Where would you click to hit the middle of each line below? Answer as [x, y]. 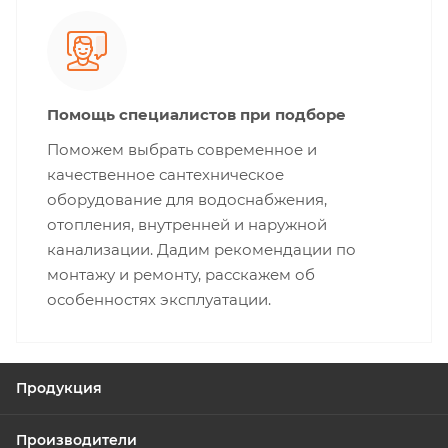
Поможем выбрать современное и [182, 149]
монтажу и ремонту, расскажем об [181, 274]
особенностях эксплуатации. [159, 299]
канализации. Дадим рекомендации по [201, 249]
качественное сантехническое [165, 174]
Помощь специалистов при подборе [196, 114]
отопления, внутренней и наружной [187, 224]
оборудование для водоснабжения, [187, 199]
